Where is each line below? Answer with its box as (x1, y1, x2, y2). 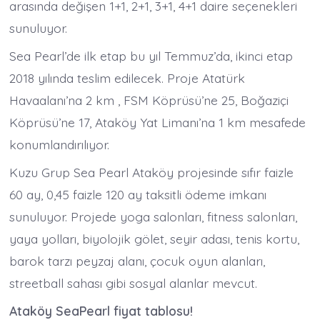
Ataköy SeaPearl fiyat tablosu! (9, 302, 194, 319)
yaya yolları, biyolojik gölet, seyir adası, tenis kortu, (9, 230, 300, 246)
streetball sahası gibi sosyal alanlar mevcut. (9, 274, 258, 291)
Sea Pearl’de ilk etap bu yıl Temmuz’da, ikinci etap (9, 47, 294, 64)
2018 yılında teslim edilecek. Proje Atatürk (9, 69, 246, 86)
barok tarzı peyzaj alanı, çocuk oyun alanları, (9, 252, 266, 269)
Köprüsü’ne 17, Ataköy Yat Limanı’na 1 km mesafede (9, 114, 306, 130)
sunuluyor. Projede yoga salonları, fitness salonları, (9, 208, 298, 224)
